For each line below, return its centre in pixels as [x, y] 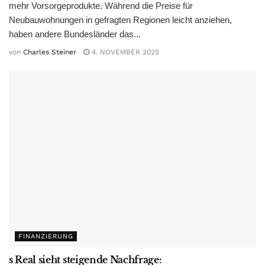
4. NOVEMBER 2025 [124, 52]
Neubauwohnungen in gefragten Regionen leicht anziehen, [120, 20]
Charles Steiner [50, 52]
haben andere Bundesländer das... [75, 34]
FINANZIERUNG [46, 236]
